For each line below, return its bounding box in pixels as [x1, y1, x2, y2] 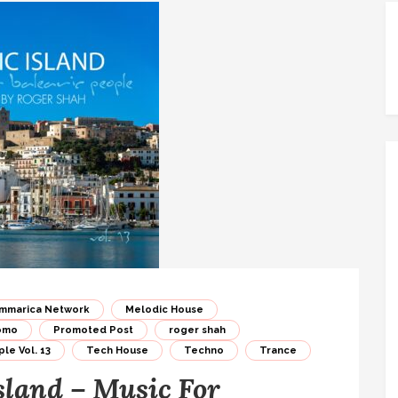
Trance [259, 345, 297, 356]
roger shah [169, 324, 226, 336]
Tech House [86, 345, 148, 356]
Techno [184, 345, 224, 356]
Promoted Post [53, 324, 133, 336]
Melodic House [125, 304, 203, 315]
